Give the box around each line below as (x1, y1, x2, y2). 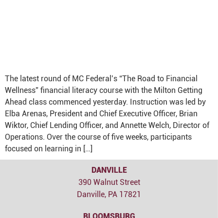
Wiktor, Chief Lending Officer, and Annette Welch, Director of (5, 121, 209, 130)
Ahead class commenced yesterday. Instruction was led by (5, 97, 206, 107)
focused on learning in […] (5, 144, 92, 153)
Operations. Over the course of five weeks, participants (5, 132, 192, 142)
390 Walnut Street (78, 178, 140, 187)
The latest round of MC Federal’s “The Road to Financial (5, 74, 198, 83)
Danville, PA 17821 (77, 190, 141, 199)
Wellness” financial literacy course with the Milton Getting (5, 86, 202, 95)
